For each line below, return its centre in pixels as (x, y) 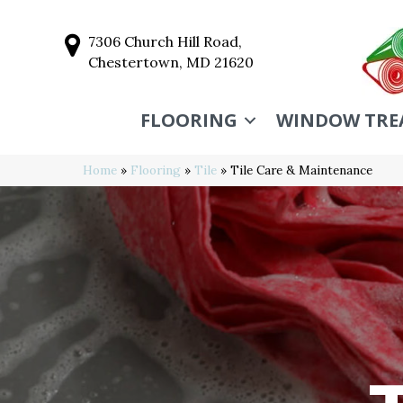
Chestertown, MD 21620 (171, 62)
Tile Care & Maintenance (301, 170)
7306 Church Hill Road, (165, 41)
